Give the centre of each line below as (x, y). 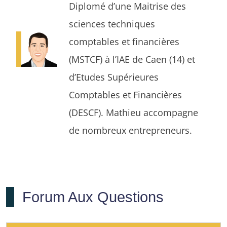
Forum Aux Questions (93, 197)
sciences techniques (112, 23)
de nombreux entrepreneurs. (130, 130)
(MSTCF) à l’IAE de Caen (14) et (132, 59)
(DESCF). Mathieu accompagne (134, 112)
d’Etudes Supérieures (114, 77)
